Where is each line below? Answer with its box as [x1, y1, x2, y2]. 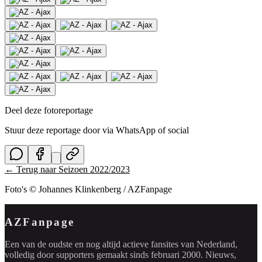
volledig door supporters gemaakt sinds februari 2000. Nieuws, [5, 250, 236, 260]
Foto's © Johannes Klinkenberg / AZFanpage [5, 184, 172, 194]
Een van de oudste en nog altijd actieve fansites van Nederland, [5, 239, 237, 250]
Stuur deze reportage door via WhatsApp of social [5, 125, 189, 135]
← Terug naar [5, 164, 58, 174]
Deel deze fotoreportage [5, 105, 93, 115]
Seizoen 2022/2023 [58, 164, 130, 174]
